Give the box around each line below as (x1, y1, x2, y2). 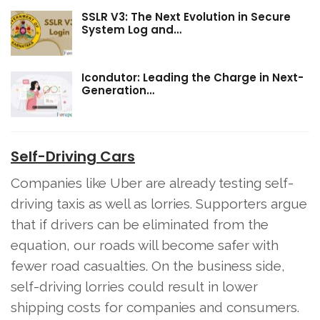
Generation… (81, 83, 154, 99)
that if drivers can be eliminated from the (11, 216, 269, 233)
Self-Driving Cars (11, 146, 135, 167)
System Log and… (81, 21, 181, 37)
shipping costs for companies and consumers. (11, 299, 299, 316)
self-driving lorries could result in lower (11, 279, 258, 295)
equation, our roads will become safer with (11, 237, 279, 254)
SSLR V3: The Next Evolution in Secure (81, 9, 291, 24)
